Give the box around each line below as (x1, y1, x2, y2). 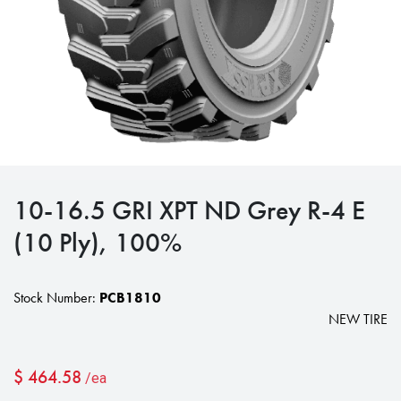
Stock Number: (13, 288, 99, 307)
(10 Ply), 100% (13, 225, 182, 260)
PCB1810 (99, 288, 161, 307)
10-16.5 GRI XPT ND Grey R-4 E (13, 192, 365, 227)
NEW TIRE (328, 310, 388, 328)
